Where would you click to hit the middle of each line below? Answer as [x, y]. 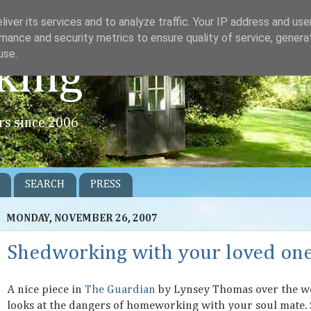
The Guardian [120, 289]
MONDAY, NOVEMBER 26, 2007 [82, 219]
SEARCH [45, 184]
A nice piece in [46, 289]
